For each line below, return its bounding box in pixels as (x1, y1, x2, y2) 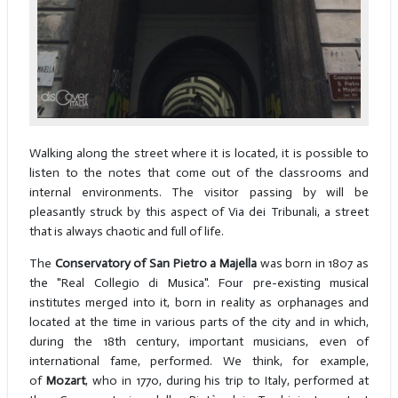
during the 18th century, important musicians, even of (28, 334, 370, 350)
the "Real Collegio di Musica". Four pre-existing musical (28, 275, 370, 291)
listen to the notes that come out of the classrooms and (28, 165, 370, 181)
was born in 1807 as (256, 256, 370, 272)
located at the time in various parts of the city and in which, (28, 314, 370, 330)
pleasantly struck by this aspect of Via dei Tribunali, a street (28, 204, 370, 220)
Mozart (45, 373, 85, 389)
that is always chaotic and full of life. (28, 224, 224, 240)
